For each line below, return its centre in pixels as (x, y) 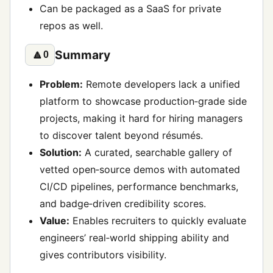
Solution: (61, 153)
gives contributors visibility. (103, 255)
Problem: (61, 84)
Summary (83, 55)
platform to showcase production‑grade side (143, 101)
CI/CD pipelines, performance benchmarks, (139, 187)
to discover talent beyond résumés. (121, 136)
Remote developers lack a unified (161, 84)
